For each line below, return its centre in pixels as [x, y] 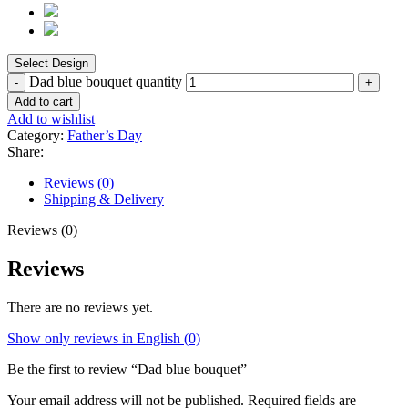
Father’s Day [105, 136]
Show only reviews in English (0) [104, 339]
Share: [25, 152]
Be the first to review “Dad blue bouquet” [127, 370]
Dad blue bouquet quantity [106, 82]
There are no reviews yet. [80, 308]
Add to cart [44, 102]
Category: [36, 136]
